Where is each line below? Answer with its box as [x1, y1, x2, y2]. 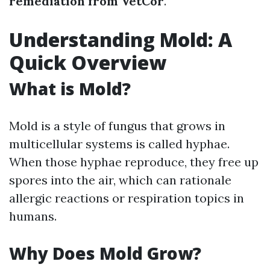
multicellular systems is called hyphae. [9, 136, 230, 151]
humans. [9, 209, 57, 224]
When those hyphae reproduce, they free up [9, 154, 259, 169]
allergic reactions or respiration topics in [9, 190, 244, 206]
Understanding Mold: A [9, 27, 232, 52]
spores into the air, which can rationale [9, 172, 231, 187]
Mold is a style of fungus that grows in [9, 118, 225, 133]
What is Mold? [9, 77, 131, 100]
